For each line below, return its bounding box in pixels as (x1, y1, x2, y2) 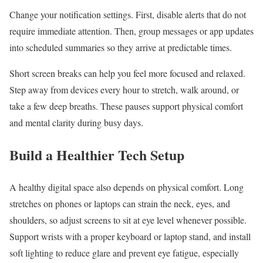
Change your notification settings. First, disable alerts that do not (9, 8, 246, 21)
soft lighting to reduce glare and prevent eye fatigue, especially (9, 247, 239, 259)
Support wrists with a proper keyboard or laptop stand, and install (9, 230, 251, 243)
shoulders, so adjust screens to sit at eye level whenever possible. (9, 214, 247, 227)
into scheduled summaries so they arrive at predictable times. (9, 41, 232, 54)
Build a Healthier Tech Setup (9, 144, 184, 166)
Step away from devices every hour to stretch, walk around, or (9, 83, 239, 96)
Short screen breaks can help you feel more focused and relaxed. (9, 67, 245, 80)
